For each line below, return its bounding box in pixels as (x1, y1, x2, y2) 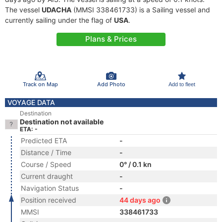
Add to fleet (168, 81, 195, 87)
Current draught (21, 172, 73, 180)
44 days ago (119, 196, 161, 204)
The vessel (5, 5, 42, 14)
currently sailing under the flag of (5, 16, 114, 24)
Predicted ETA (21, 136, 67, 145)
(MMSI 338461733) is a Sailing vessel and (71, 5, 210, 14)
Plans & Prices (85, 34, 137, 44)
